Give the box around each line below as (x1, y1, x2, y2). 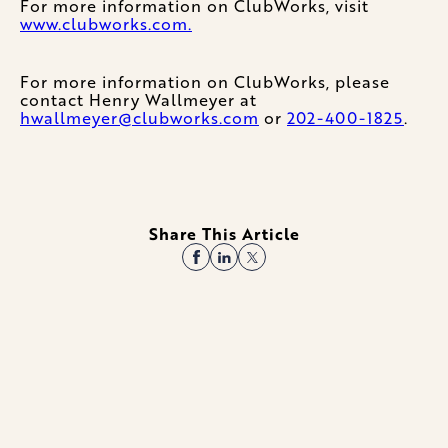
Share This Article (148, 222, 300, 246)
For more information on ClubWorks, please (20, 70, 390, 94)
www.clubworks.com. (20, 12, 192, 36)
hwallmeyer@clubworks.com (20, 106, 259, 130)
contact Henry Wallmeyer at (20, 88, 257, 112)
